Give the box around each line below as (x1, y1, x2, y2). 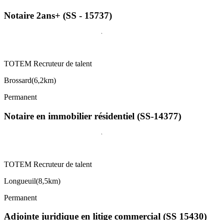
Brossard (4, 76, 31, 85)
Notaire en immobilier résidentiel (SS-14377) (4, 110, 181, 121)
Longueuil (4, 176, 36, 185)
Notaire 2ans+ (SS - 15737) (4, 10, 112, 21)
